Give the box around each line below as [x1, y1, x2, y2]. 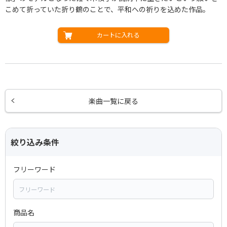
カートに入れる [97, 30, 139, 40]
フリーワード [13, 164, 56, 175]
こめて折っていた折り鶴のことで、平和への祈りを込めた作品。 [5, 4, 210, 15]
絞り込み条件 [11, 136, 59, 148]
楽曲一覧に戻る [89, 96, 138, 106]
